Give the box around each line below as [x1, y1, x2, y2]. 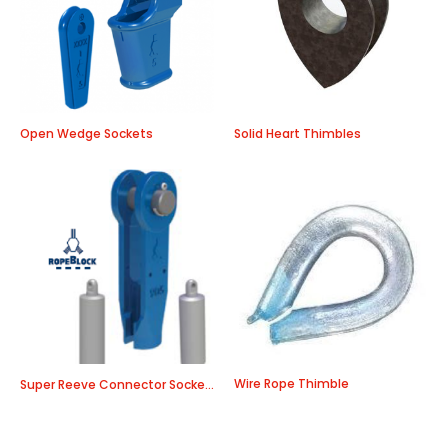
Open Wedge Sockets [20, 125, 153, 143]
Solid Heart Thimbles [234, 125, 361, 143]
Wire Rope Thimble [234, 375, 349, 393]
